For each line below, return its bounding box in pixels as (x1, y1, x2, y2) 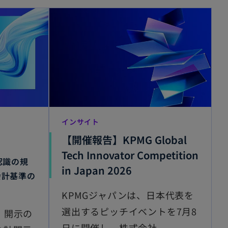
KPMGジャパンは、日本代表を (62, 188, 194, 202)
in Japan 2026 (62, 162, 132, 178)
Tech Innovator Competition (62, 147, 198, 162)
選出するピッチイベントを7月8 (62, 204, 197, 218)
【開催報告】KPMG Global (62, 132, 187, 147)
